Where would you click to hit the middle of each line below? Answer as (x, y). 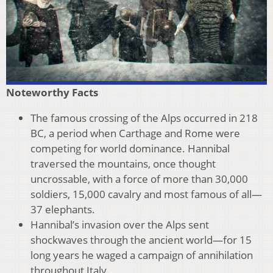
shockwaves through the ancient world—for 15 (141, 240)
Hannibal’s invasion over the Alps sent (120, 225)
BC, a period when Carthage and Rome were (135, 133)
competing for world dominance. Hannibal (130, 149)
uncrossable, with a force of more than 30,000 (139, 179)
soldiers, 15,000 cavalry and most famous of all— (146, 194)
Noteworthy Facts (52, 93)
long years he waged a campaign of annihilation (142, 255)
